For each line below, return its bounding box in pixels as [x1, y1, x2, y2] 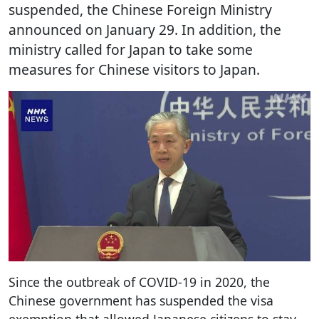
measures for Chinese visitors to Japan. [9, 60, 260, 79]
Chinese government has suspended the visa [9, 291, 273, 309]
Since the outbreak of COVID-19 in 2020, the [9, 273, 270, 291]
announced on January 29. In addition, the [9, 20, 281, 39]
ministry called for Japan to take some [9, 40, 253, 59]
